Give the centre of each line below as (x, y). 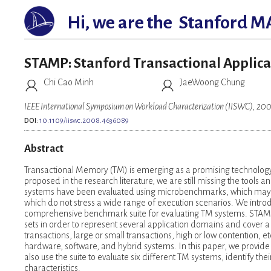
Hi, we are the (113, 22)
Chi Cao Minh (69, 83)
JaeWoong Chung (212, 83)
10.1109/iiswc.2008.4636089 (84, 121)
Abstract (44, 148)
